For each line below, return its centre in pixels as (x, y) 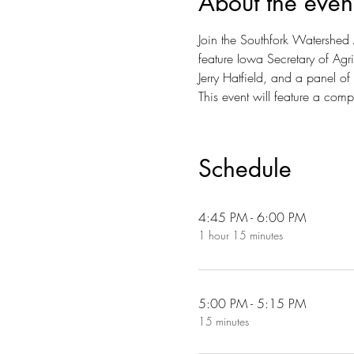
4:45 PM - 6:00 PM (252, 217)
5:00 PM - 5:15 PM (252, 303)
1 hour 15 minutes (240, 235)
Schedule (245, 168)
